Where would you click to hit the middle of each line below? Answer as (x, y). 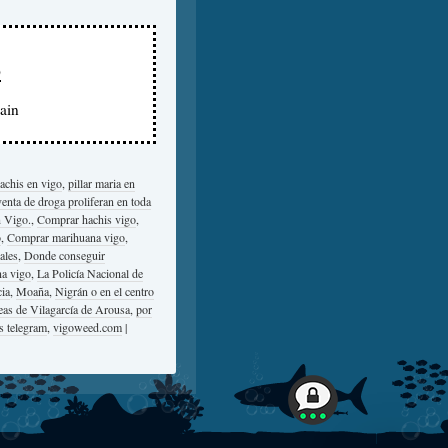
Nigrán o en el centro (104, 291)
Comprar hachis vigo (86, 219)
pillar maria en (101, 183)
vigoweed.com (87, 327)
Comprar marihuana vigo (66, 237)
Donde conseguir (64, 255)
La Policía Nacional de (90, 273)
